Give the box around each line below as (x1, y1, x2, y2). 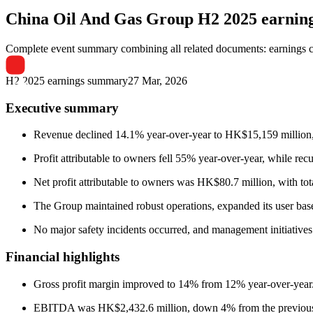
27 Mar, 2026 (128, 74, 187, 87)
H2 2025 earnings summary (6, 74, 128, 87)
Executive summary (6, 100, 119, 115)
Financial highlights (6, 249, 119, 264)
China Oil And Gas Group (6, 9, 194, 28)
